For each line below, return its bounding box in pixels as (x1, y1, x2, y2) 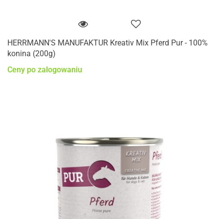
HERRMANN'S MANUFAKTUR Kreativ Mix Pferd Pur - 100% (7, 38, 208, 47)
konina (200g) (7, 48, 56, 58)
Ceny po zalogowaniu (7, 65, 82, 75)
